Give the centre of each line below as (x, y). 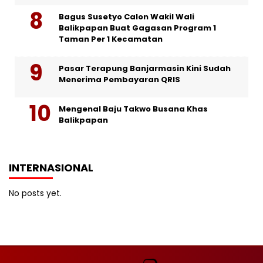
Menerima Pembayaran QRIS (119, 79)
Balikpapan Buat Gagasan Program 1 (137, 28)
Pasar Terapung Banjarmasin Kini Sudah (145, 68)
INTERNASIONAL (51, 167)
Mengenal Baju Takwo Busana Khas (133, 109)
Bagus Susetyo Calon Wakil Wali (127, 16)
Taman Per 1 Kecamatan (111, 39)
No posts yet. (35, 193)
